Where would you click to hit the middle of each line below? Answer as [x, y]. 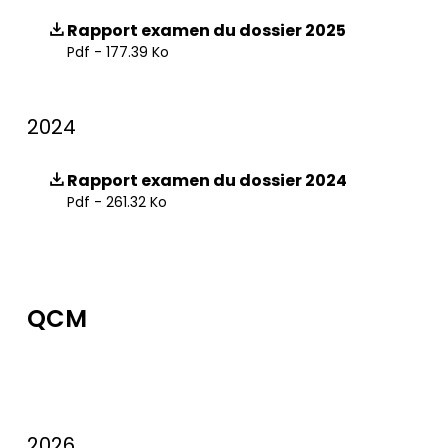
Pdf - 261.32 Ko [117, 202]
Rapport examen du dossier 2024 [207, 180]
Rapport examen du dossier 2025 [206, 30]
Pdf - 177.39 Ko [118, 52]
